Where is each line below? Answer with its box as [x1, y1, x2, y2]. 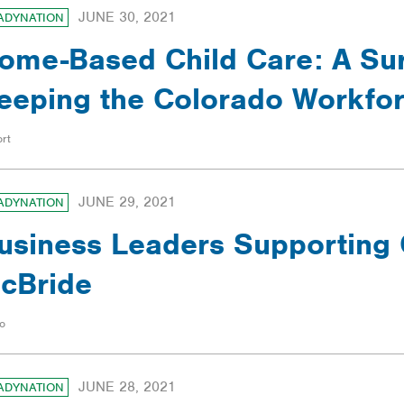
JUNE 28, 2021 [78, 377, 176, 396]
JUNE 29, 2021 [78, 192, 176, 211]
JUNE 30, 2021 [78, 7, 176, 26]
